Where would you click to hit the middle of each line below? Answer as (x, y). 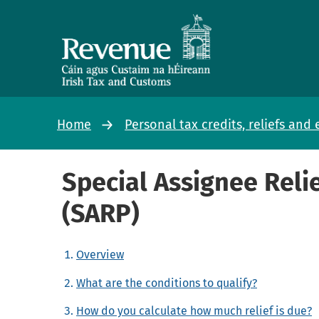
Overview (100, 255)
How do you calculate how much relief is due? (194, 310)
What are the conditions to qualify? (167, 283)
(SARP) (101, 214)
